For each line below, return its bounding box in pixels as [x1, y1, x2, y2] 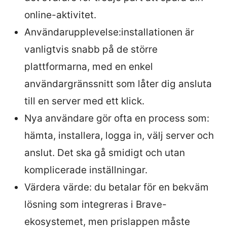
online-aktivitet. [24, 9, 96, 21]
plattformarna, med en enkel [24, 60, 153, 72]
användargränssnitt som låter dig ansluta [24, 78, 212, 90]
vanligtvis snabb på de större [24, 43, 158, 55]
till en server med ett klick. [24, 95, 144, 107]
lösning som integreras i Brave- [24, 198, 167, 210]
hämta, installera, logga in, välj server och [24, 129, 214, 141]
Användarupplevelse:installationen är [24, 26, 194, 38]
